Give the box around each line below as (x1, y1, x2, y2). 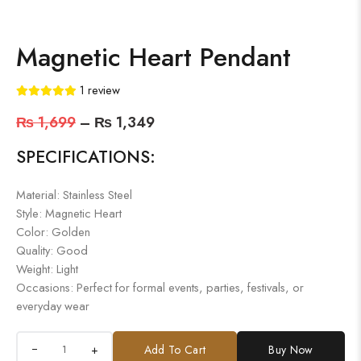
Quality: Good (16, 241, 88, 259)
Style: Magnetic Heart (16, 204, 122, 222)
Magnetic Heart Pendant (16, 38, 291, 76)
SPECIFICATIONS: (16, 144, 156, 169)
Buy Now (268, 341, 313, 358)
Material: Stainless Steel (16, 185, 132, 203)
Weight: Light (16, 259, 78, 277)
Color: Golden (16, 222, 90, 240)
